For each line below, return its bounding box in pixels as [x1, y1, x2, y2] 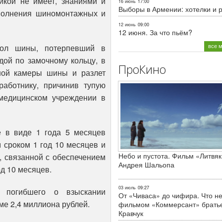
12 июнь [118, 21, 136, 28]
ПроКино [118, 61, 166, 77]
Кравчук [118, 208, 143, 218]
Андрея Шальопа [118, 159, 174, 169]
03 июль [118, 184, 136, 191]
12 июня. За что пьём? [118, 27, 192, 37]
